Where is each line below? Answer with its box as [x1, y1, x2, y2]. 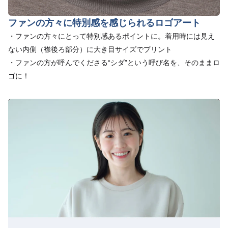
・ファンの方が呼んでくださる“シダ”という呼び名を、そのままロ [8, 58, 220, 67]
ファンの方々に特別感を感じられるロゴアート [8, 16, 201, 28]
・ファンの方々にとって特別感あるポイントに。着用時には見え [8, 32, 215, 40]
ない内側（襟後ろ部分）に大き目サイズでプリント [8, 45, 172, 53]
